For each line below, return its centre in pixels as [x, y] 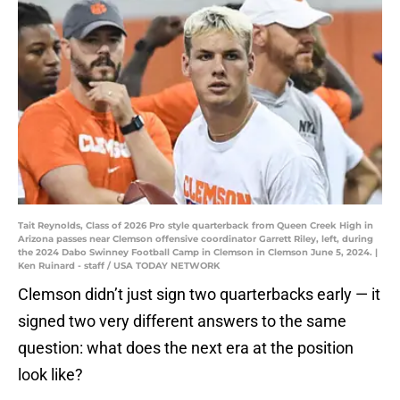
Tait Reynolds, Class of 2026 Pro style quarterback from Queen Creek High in [196, 226]
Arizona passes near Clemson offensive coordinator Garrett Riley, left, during [196, 239]
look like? [50, 375]
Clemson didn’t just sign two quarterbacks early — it [199, 295]
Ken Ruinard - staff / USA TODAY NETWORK [119, 266]
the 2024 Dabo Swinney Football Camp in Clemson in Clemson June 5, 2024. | [198, 253]
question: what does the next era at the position [186, 348]
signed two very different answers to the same [182, 321]
